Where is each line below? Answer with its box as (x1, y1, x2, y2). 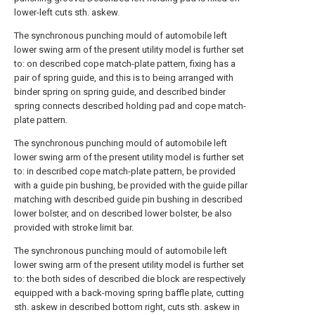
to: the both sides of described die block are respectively (14, 274, 245, 284)
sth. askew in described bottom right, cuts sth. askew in (14, 302, 240, 312)
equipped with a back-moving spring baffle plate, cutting (14, 288, 244, 298)
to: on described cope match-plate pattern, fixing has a (14, 58, 236, 69)
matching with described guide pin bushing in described (14, 194, 243, 205)
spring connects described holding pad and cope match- (14, 101, 246, 111)
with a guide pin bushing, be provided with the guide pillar (14, 180, 247, 191)
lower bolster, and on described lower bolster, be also (14, 208, 232, 219)
